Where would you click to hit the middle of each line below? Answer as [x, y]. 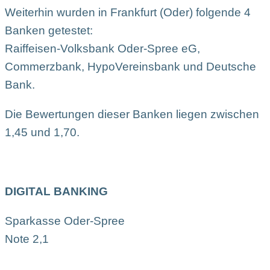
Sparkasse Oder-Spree [65, 221]
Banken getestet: [49, 30]
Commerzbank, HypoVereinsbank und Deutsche [130, 66]
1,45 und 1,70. [42, 132]
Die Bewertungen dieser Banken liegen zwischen [132, 114]
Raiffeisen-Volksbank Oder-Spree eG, [102, 48]
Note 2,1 [27, 239]
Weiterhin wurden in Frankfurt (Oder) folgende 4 [128, 12]
